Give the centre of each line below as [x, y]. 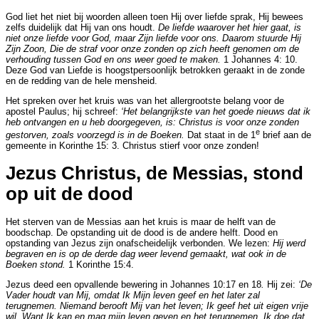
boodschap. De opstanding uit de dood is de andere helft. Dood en [142, 233]
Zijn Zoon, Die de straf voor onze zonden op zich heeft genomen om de [152, 49]
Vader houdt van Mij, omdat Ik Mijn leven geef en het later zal [133, 296]
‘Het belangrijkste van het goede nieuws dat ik [216, 111]
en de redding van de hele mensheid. [82, 81]
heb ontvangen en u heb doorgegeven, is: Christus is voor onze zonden [152, 122]
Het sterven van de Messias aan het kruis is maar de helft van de [141, 222]
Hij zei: [283, 285]
